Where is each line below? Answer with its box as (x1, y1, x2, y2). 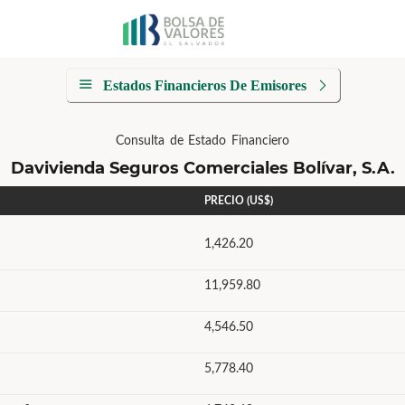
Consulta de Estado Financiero (116, 135, 289, 147)
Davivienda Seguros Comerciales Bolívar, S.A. (10, 158, 395, 178)
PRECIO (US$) (204, 195, 273, 206)
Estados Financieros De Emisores (102, 78, 306, 93)
